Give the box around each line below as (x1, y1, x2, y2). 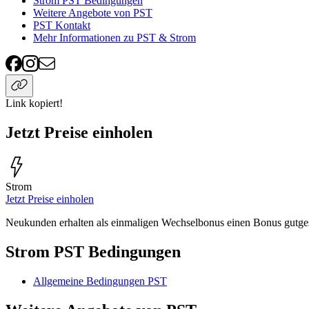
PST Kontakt (33, 19, 90, 32)
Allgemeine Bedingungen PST (33, 275, 167, 288)
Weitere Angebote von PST (33, 7, 152, 19)
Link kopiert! (6, 97, 63, 110)
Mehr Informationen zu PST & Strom (33, 32, 196, 44)
